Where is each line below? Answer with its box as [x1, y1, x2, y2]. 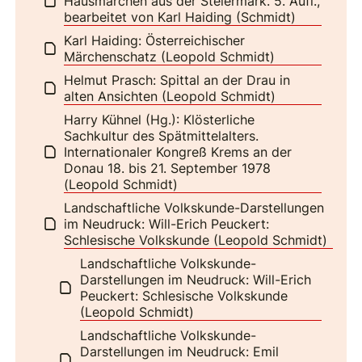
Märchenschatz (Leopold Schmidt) [64, 48, 276, 65]
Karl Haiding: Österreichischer [64, 32, 246, 48]
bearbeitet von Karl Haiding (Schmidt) [64, 8, 297, 25]
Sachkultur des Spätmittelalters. [64, 127, 259, 144]
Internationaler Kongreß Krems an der [64, 143, 293, 160]
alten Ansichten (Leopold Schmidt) [64, 87, 276, 104]
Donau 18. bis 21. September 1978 [64, 159, 271, 176]
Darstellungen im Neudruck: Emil [79, 343, 279, 360]
